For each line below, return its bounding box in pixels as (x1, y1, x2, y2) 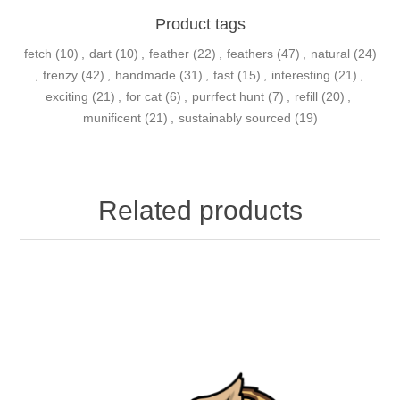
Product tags (154, 15, 246, 34)
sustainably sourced (178, 111, 291, 126)
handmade (115, 68, 176, 83)
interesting (271, 68, 330, 83)
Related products (97, 196, 303, 226)
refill (294, 89, 318, 104)
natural (310, 46, 350, 62)
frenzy (43, 68, 78, 83)
